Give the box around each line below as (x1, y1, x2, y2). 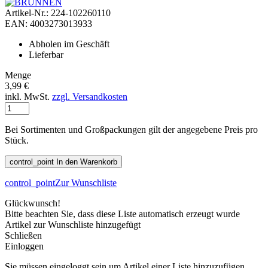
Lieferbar (29, 50, 63, 60)
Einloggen (5, 241, 44, 252)
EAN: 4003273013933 (5, 19, 92, 29)
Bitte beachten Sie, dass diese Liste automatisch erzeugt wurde (5, 209, 240, 220)
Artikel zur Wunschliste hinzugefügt (5, 220, 141, 230)
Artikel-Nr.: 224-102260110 (5, 8, 111, 19)
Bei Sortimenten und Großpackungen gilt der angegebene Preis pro (5, 124, 258, 135)
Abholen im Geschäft (29, 39, 109, 50)
